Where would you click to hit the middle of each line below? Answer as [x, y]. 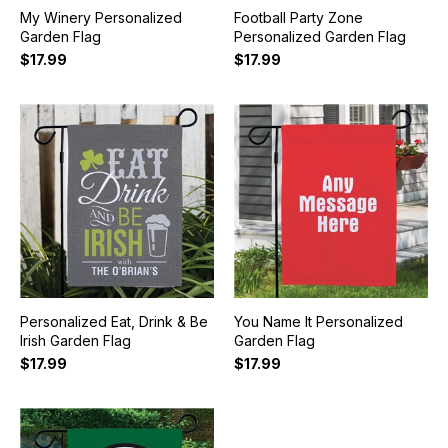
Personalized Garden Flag [319, 37]
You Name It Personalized [318, 322]
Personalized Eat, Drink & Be [113, 322]
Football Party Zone [298, 18]
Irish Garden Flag [75, 341]
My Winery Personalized [100, 18]
